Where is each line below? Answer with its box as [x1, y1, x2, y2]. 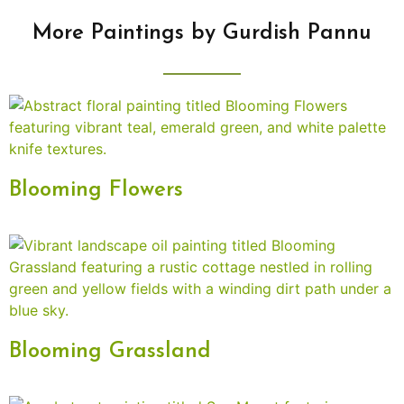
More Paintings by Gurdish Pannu [32, 23, 372, 45]
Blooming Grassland [9, 341, 211, 363]
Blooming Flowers [9, 179, 183, 202]
